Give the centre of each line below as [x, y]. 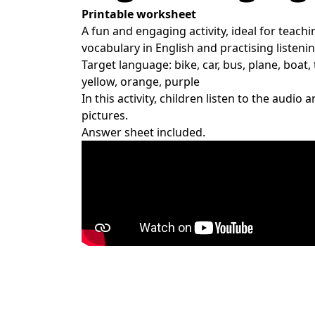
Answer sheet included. [143, 132]
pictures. [105, 115]
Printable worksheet [139, 14]
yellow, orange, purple [141, 81]
